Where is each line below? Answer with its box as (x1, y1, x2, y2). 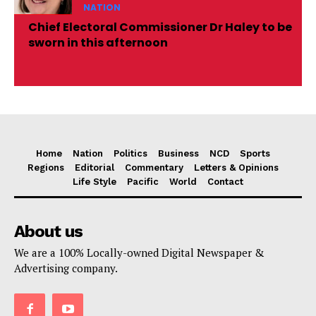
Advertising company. (14, 260, 118, 275)
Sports (239, 147, 270, 159)
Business (157, 147, 199, 159)
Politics (113, 147, 147, 159)
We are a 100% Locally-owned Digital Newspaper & (14, 245, 265, 260)
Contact (207, 176, 243, 187)
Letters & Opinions (193, 162, 279, 173)
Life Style (73, 176, 116, 187)
